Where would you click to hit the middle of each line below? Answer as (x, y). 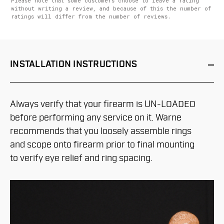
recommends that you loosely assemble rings (101, 131)
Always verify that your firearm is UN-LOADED (103, 104)
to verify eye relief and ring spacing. (81, 158)
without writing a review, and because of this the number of (111, 8)
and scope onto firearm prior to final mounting (102, 145)
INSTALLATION (40, 64)
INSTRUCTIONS (104, 64)
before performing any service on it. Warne (96, 118)
